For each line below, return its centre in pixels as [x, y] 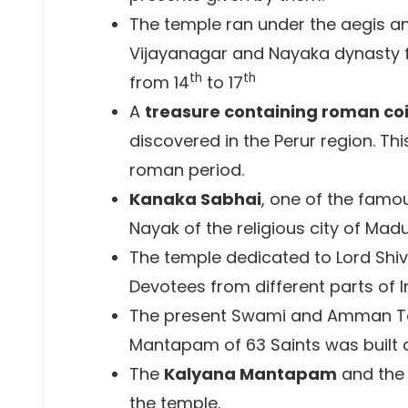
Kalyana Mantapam [250, 374]
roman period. [187, 170]
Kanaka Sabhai [195, 199]
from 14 [159, 82]
